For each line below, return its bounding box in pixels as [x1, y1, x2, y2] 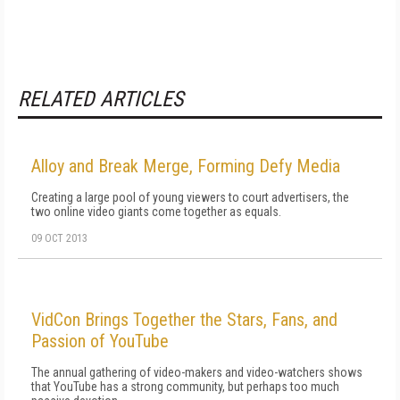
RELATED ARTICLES [18, 87, 183, 112]
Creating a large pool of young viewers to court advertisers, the [31, 190, 349, 204]
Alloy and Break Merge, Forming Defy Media [31, 155, 340, 177]
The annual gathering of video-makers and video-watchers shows [31, 365, 362, 379]
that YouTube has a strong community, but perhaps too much [31, 379, 339, 394]
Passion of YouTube [31, 330, 169, 352]
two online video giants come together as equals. [31, 204, 281, 219]
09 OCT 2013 [31, 232, 87, 245]
